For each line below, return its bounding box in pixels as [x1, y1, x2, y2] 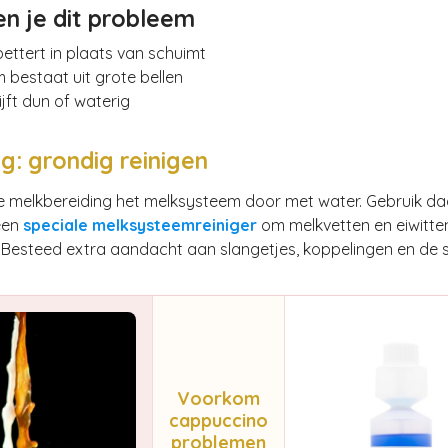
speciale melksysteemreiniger [22, 214, 257, 235]
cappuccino [168, 408, 268, 432]
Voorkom [176, 386, 260, 410]
